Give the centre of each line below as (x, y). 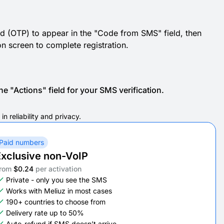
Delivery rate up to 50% (45, 213)
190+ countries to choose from (55, 202)
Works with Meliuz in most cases (59, 191)
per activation (58, 169)
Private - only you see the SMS (56, 180)
